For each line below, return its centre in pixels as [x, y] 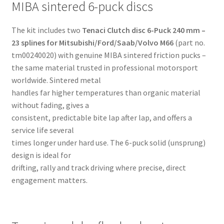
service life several [42, 130]
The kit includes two [46, 30]
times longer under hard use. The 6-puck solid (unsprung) [108, 143]
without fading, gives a [50, 105]
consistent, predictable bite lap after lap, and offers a [101, 118]
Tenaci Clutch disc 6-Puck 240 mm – [143, 30]
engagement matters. [49, 180]
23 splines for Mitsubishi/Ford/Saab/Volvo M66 [92, 43]
